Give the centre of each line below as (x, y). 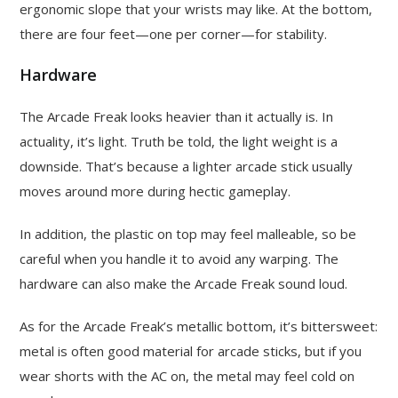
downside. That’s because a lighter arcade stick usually (187, 167)
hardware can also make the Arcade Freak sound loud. (184, 284)
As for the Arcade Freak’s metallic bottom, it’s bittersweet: (199, 326)
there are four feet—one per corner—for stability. (174, 34)
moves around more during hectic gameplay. (155, 191)
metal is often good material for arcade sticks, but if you (191, 351)
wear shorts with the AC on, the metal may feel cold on (187, 376)
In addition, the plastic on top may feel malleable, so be (188, 234)
